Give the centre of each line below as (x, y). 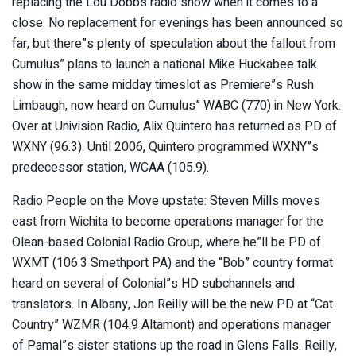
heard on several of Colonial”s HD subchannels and (153, 283)
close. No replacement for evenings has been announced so (178, 23)
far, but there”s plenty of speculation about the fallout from (174, 43)
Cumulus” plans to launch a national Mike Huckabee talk (164, 64)
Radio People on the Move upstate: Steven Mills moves (166, 201)
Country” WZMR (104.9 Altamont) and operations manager (171, 325)
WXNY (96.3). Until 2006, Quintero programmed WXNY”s (165, 147)
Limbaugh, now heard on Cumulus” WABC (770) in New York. (176, 105)
